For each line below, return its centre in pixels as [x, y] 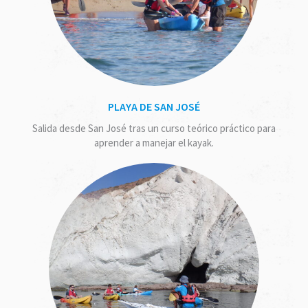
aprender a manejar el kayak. [154, 142]
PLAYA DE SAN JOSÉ [154, 106]
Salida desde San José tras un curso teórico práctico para [154, 128]
